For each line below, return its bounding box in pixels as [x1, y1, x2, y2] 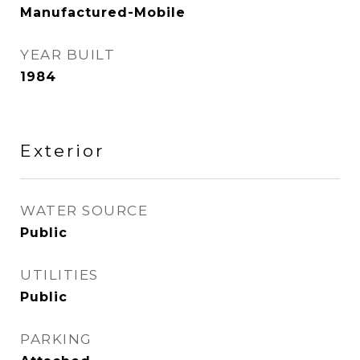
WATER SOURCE [20, 202, 148, 219]
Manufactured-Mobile [20, 5, 186, 20]
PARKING [20, 331, 92, 347]
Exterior [20, 141, 104, 161]
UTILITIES [20, 267, 99, 283]
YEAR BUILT [20, 47, 115, 63]
